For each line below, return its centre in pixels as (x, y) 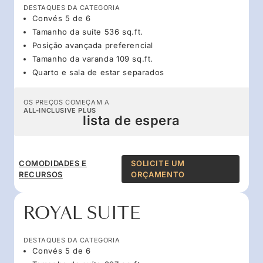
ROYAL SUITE (82, 213)
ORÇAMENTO (158, 174)
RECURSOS (41, 174)
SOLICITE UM (158, 163)
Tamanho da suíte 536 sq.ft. (87, 31)
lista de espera (131, 120)
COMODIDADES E (53, 163)
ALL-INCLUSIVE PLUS (60, 110)
